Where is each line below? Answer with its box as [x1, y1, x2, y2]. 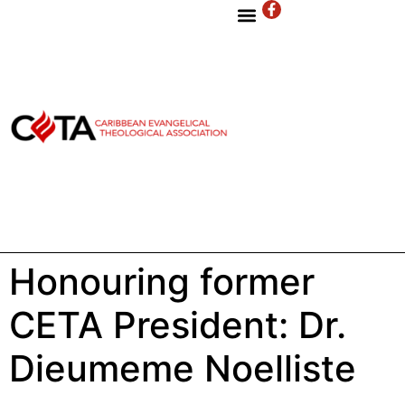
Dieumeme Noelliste [9, 346, 356, 391]
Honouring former [9, 259, 315, 305]
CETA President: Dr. [9, 303, 346, 348]
